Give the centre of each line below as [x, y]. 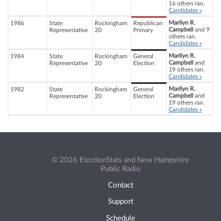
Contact [120, 185]
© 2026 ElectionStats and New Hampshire [120, 160]
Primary [143, 30]
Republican [148, 23]
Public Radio [120, 169]
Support [120, 202]
